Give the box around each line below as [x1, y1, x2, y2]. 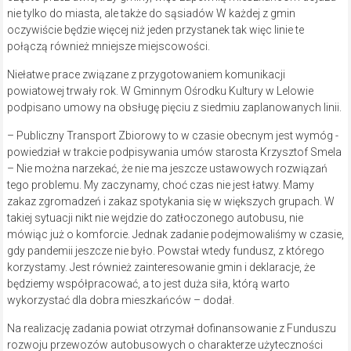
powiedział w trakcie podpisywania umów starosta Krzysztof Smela [6, 146, 342, 159]
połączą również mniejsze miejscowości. [6, 40, 210, 53]
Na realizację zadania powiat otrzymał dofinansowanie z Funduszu [6, 322, 336, 335]
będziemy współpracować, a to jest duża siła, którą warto [6, 277, 290, 291]
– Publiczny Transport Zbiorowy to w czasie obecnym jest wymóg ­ [6, 129, 338, 143]
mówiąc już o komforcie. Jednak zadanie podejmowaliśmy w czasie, [6, 228, 344, 241]
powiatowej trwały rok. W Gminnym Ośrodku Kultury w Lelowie [6, 85, 313, 98]
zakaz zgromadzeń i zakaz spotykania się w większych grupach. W [6, 195, 335, 208]
